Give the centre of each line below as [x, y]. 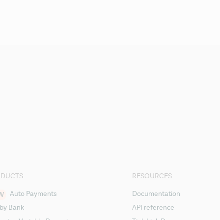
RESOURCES [152, 176]
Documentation [156, 194]
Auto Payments [33, 194]
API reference [153, 207]
